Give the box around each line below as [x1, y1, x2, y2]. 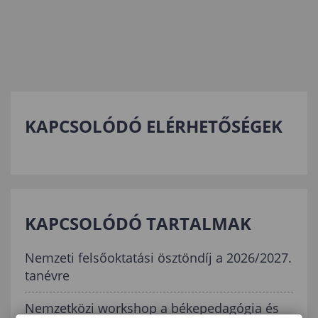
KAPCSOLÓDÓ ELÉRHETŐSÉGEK [25, 114, 283, 138]
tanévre [25, 266, 70, 284]
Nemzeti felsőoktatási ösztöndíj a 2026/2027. [25, 248, 292, 266]
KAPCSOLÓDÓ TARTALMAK [25, 211, 251, 235]
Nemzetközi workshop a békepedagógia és [25, 299, 279, 317]
